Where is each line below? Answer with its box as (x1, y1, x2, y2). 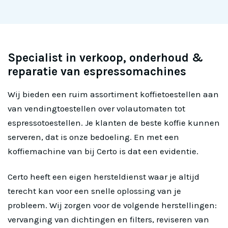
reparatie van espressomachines (8, 64, 186, 78)
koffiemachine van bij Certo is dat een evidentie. (8, 146, 198, 156)
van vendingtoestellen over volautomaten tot (8, 103, 185, 113)
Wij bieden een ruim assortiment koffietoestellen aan (8, 89, 219, 99)
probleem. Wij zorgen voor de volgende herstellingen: (8, 200, 217, 210)
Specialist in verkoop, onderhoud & (8, 50, 203, 65)
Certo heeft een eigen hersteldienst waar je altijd (8, 172, 199, 182)
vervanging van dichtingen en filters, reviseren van (8, 214, 209, 224)
